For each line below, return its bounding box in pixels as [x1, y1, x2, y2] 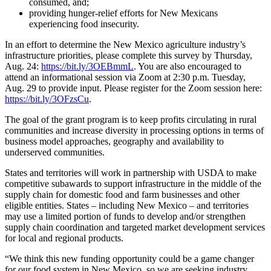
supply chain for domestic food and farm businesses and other [5, 189, 240, 200]
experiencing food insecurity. [29, 19, 139, 30]
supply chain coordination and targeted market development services [5, 222, 265, 233]
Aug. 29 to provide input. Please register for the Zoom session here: [5, 83, 262, 94]
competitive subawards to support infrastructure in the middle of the [5, 178, 261, 189]
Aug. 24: [5, 61, 41, 72]
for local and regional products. [5, 233, 123, 244]
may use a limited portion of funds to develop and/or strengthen [5, 211, 246, 222]
